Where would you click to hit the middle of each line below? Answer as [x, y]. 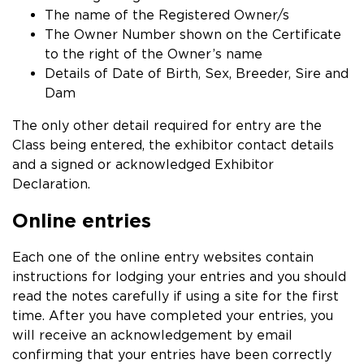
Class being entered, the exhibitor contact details [173, 145]
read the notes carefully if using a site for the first [175, 296]
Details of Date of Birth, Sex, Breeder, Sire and [197, 73]
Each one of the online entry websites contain [163, 257]
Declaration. [51, 184]
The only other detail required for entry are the [167, 125]
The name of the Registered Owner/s [167, 15]
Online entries [82, 220]
